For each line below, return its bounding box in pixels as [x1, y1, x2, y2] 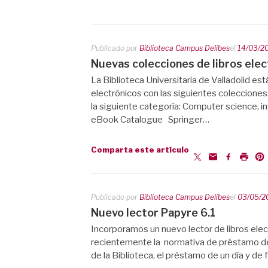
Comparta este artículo [91, 144, 189, 154]
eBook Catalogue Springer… [91, 114, 209, 125]
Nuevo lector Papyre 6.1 [91, 206, 215, 219]
